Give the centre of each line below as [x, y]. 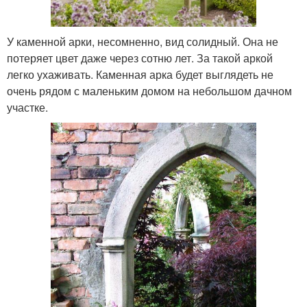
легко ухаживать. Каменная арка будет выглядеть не [140, 75]
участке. [27, 108]
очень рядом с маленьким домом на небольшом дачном [149, 91]
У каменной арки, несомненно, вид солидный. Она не [143, 42]
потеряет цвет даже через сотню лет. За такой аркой [140, 58]
